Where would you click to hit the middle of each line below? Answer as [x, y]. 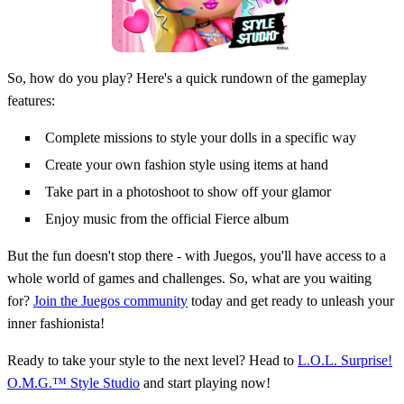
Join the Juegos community [110, 301]
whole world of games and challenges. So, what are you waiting [189, 279]
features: [31, 101]
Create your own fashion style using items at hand [187, 165]
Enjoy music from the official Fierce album [167, 219]
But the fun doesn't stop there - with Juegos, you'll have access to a [197, 256]
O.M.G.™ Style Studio [73, 383]
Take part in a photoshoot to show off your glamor [188, 192]
